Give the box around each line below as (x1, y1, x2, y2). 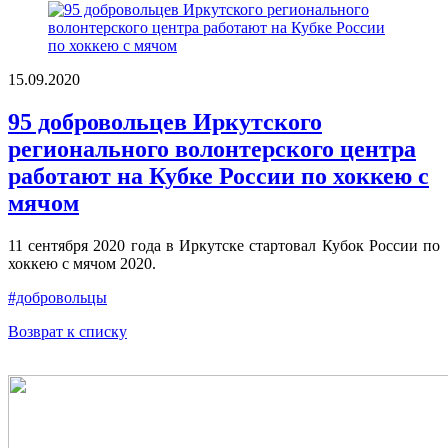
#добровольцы (8, 289, 107, 307)
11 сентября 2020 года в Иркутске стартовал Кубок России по (8, 237, 440, 255)
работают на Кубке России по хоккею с (8, 163, 429, 190)
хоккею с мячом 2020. (8, 255, 160, 273)
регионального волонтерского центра (8, 136, 416, 163)
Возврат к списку (8, 323, 127, 341)
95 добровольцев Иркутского (8, 109, 322, 136)
